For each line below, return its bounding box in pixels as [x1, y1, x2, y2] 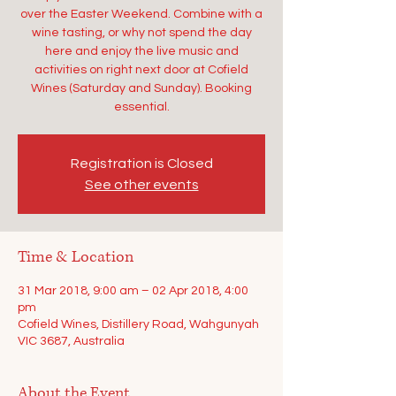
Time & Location [18, 247, 133, 268]
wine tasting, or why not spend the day [31, 27, 252, 39]
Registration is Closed [70, 156, 213, 171]
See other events [84, 178, 199, 192]
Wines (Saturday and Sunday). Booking [31, 82, 252, 95]
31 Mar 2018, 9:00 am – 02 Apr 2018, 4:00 [18, 285, 248, 297]
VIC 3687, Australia [18, 335, 125, 347]
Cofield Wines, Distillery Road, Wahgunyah [18, 318, 259, 331]
